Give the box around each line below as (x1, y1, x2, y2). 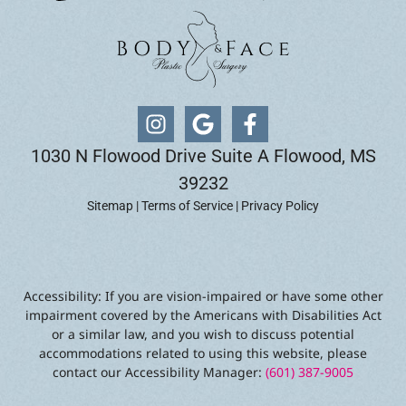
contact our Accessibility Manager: (53, 363, 266, 382)
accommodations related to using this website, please (39, 344, 367, 362)
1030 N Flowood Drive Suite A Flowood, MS (30, 144, 376, 167)
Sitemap (87, 198, 133, 213)
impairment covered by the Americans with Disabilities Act (24, 306, 382, 324)
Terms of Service (141, 198, 233, 213)
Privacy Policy (241, 198, 319, 213)
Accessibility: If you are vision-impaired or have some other (23, 287, 383, 305)
